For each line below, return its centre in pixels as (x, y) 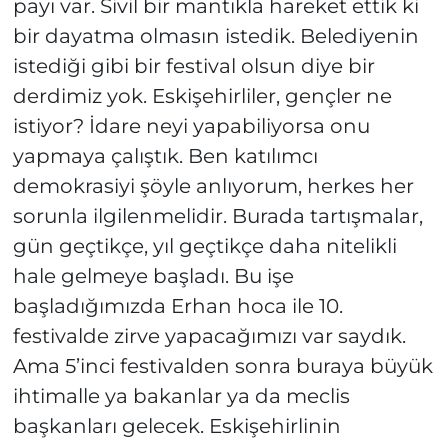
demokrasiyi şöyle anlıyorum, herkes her (213, 186)
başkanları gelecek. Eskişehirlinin (176, 426)
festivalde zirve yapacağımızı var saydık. (209, 336)
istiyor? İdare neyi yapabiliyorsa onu (191, 126)
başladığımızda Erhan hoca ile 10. (177, 306)
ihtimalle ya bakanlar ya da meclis (181, 396)
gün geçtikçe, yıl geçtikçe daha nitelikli (204, 246)
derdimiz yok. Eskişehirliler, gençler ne (202, 96)
